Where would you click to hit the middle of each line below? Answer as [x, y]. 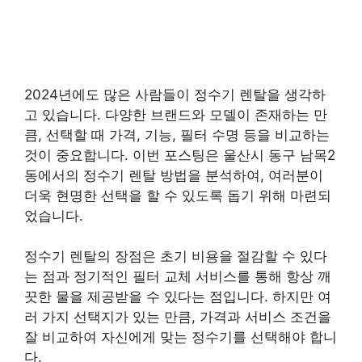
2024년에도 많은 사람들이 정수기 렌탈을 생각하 [175, 94]
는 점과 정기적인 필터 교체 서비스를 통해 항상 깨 [178, 276]
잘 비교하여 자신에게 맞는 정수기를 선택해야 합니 [181, 337]
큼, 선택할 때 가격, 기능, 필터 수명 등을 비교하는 [177, 135]
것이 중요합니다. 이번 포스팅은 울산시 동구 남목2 [180, 155]
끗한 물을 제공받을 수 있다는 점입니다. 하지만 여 [178, 297]
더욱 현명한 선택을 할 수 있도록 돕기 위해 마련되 [178, 195]
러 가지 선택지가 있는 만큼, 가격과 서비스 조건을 [178, 317]
